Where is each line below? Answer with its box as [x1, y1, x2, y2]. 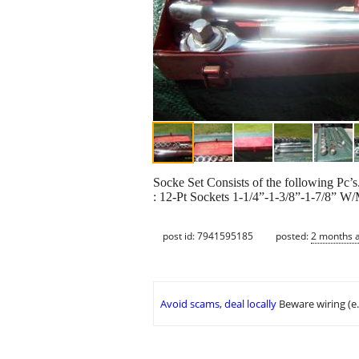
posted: [276, 228, 311, 243]
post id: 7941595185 [163, 228, 253, 243]
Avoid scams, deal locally [160, 296, 276, 312]
